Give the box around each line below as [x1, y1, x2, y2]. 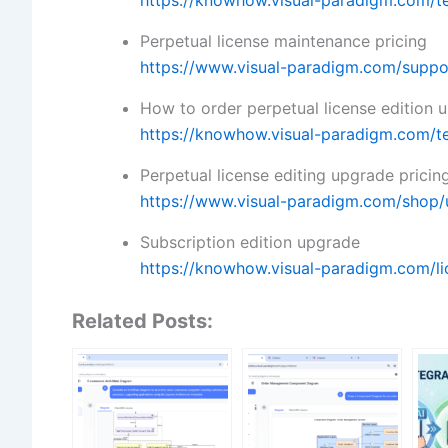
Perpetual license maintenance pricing [140, 31, 427, 52]
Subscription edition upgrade [140, 232, 360, 253]
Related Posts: [72, 309, 213, 334]
